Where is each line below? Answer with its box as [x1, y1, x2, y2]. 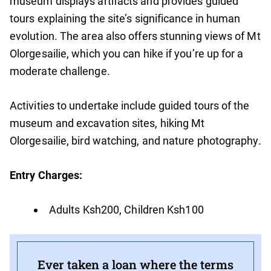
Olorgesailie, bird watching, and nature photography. [10, 134, 261, 148]
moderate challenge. [10, 65, 110, 78]
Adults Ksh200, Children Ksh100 [49, 203, 204, 217]
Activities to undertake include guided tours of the [10, 99, 250, 113]
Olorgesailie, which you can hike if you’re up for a [10, 47, 244, 60]
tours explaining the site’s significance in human [10, 12, 241, 25]
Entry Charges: [10, 169, 83, 182]
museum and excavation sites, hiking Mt [10, 117, 205, 130]
